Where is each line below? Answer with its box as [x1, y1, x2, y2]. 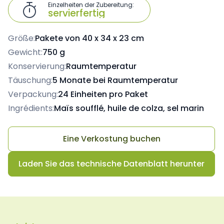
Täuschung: [8, 74, 52, 86]
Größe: [8, 32, 35, 44]
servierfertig [48, 6, 105, 20]
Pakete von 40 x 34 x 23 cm [35, 32, 144, 44]
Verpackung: [8, 88, 58, 100]
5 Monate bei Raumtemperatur [52, 74, 178, 86]
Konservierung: [8, 60, 66, 72]
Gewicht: [8, 46, 42, 58]
